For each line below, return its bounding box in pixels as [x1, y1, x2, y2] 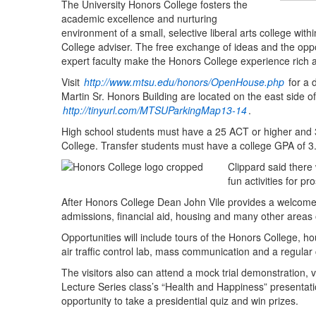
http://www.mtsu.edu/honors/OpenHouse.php [84, 75, 284, 90]
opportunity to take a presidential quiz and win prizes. [61, 293, 298, 308]
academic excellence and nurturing [61, 11, 217, 26]
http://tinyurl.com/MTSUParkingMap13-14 [63, 103, 247, 118]
